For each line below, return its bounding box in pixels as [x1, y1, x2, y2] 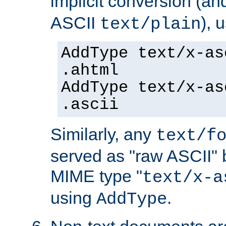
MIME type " [50, 166, 142, 186]
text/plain [100, 14, 201, 34]
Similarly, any [50, 124, 156, 144]
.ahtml [61, 61, 119, 80]
